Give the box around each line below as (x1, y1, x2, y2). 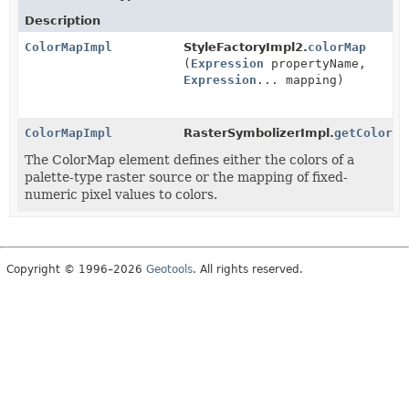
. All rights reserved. (193, 263, 303, 276)
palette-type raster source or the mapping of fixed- (25, 170, 348, 184)
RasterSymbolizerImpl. (184, 126, 335, 140)
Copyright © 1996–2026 (6, 263, 146, 276)
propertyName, (264, 57, 367, 70)
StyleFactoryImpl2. (184, 40, 309, 54)
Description (25, 14, 100, 27)
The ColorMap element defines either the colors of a (25, 152, 354, 167)
